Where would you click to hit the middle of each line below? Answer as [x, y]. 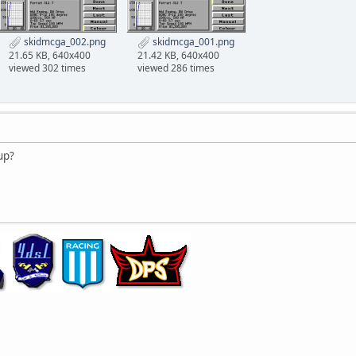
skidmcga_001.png [192, 41]
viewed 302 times [47, 68]
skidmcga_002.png [64, 41]
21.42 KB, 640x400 [178, 55]
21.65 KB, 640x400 [50, 55]
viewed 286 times [176, 68]
